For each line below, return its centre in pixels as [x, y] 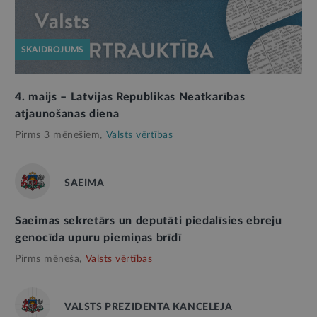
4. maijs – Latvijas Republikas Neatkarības [130, 97]
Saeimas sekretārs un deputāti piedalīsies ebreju [149, 220]
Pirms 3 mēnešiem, [59, 135]
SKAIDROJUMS [53, 49]
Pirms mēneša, [48, 259]
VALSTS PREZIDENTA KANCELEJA [149, 307]
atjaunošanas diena [67, 114]
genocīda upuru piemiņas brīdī [98, 237]
